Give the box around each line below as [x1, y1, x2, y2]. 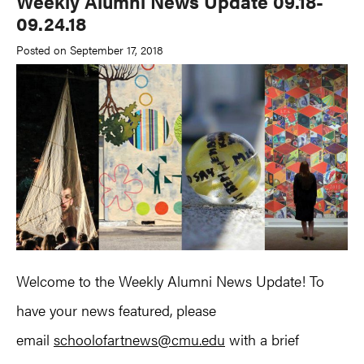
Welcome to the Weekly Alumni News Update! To [16, 271, 324, 292]
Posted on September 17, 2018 [16, 41, 163, 58]
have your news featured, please [16, 300, 216, 321]
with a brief [225, 329, 299, 350]
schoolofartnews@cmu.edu [54, 329, 225, 350]
